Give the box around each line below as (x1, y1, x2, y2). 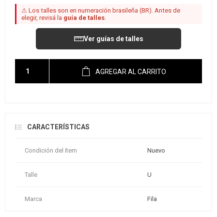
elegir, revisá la (21, 14, 63, 22)
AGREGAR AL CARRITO (95, 68, 166, 76)
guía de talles (63, 14, 105, 22)
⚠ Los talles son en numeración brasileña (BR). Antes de (21, 7, 180, 15)
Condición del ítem (25, 147, 77, 155)
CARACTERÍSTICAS (27, 123, 90, 131)
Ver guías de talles (83, 35, 143, 43)
